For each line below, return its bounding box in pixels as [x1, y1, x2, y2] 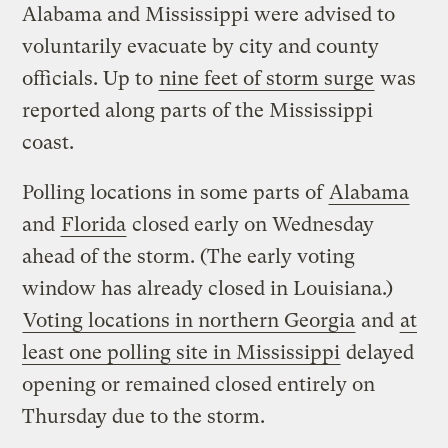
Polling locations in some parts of [22, 181, 329, 205]
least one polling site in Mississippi [22, 341, 341, 365]
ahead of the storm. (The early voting [22, 245, 356, 269]
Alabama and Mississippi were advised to [22, 3, 396, 27]
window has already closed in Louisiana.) [22, 277, 394, 301]
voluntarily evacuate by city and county [22, 35, 380, 59]
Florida [61, 213, 127, 237]
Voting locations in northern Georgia [23, 309, 356, 333]
